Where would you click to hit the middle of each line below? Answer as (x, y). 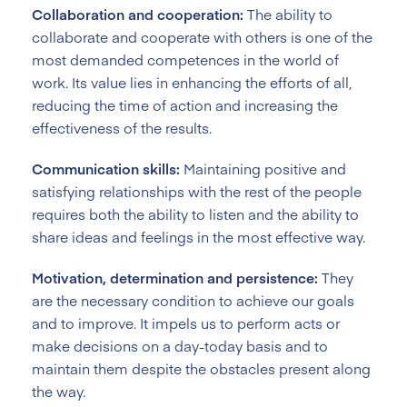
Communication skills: (108, 168)
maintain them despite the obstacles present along (201, 368)
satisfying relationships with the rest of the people (197, 191)
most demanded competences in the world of (185, 59)
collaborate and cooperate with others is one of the (202, 36)
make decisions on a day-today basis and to (180, 345)
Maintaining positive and (265, 168)
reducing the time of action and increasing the (185, 104)
